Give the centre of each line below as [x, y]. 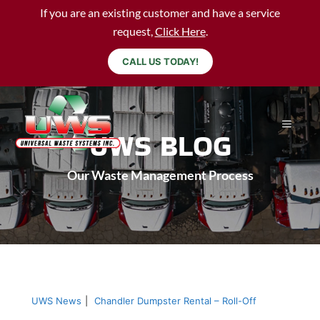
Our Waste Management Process [160, 175]
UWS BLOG [160, 146]
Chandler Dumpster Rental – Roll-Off [175, 301]
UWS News [56, 301]
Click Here [180, 31]
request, [134, 31]
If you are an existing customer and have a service [160, 12]
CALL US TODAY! [160, 61]
